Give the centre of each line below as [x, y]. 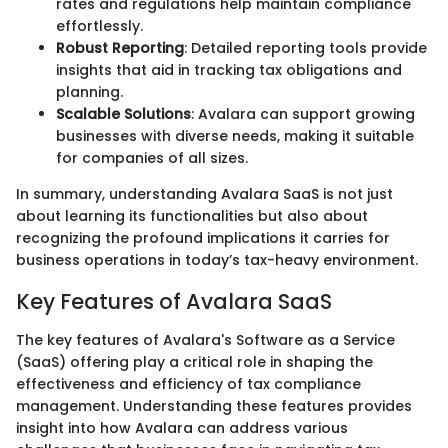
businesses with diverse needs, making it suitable [235, 136]
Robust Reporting [120, 48]
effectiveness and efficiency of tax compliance [188, 383]
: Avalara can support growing [303, 114]
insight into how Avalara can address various [182, 427]
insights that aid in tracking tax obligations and [229, 70]
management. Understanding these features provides [214, 405]
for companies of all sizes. [152, 158]
